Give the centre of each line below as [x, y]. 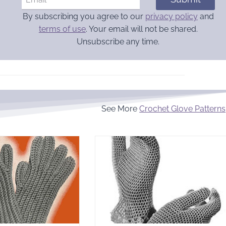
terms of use [62, 29]
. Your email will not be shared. [142, 29]
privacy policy [171, 16]
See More [121, 108]
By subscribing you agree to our [84, 16]
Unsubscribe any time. [118, 41]
